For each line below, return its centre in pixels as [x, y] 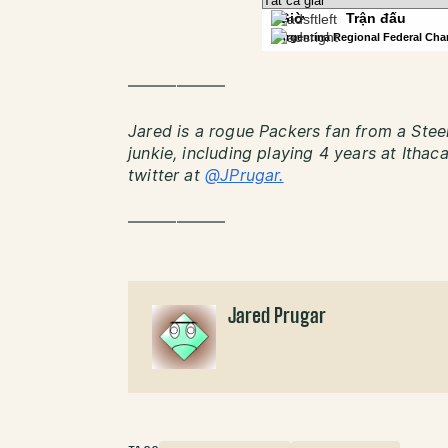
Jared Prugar [277, 317]
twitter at [166, 176]
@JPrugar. [244, 176]
